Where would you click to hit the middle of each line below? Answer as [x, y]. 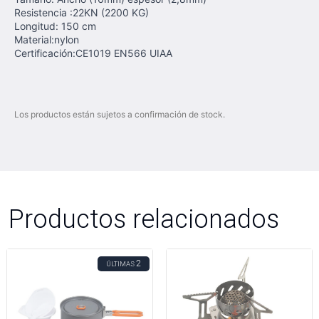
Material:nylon [47, 40]
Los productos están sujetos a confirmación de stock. [120, 114]
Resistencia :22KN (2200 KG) [82, 12]
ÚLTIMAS [120, 264]
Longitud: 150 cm [55, 26]
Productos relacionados [144, 219]
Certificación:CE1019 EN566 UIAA [93, 53]
